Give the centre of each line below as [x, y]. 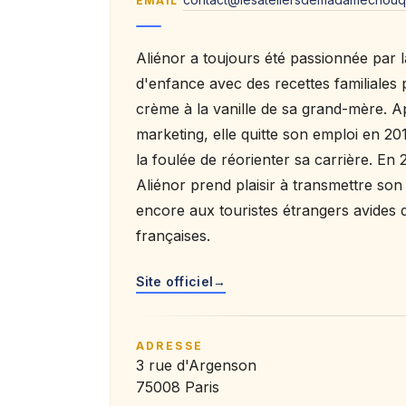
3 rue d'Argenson [196, 366]
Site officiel [174, 281]
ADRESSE [169, 346]
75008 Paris [177, 387]
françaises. [173, 235]
